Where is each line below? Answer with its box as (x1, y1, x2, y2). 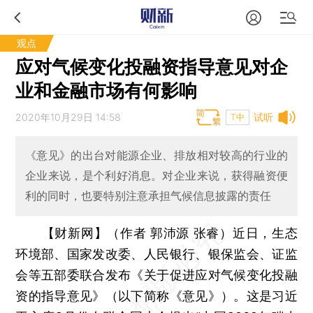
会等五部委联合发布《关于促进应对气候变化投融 (15, 267, 298, 282)
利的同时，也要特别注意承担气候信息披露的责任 (24, 189, 271, 203)
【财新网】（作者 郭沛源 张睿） (41, 225, 233, 240)
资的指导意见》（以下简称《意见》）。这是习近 (15, 288, 298, 303)
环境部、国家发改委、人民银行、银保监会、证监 (15, 246, 298, 261)
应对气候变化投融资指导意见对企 (15, 56, 289, 78)
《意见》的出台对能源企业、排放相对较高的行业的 (24, 148, 289, 163)
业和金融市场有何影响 (15, 80, 198, 101)
